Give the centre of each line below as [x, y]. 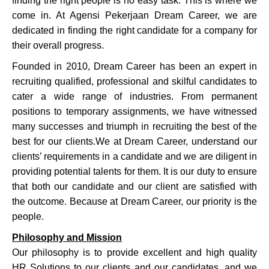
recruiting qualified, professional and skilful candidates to [134, 81]
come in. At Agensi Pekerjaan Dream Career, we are [134, 15]
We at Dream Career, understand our [176, 141]
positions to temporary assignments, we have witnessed [134, 111]
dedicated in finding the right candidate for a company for [134, 30]
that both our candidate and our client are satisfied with [134, 186]
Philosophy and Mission [67, 237]
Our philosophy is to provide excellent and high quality [134, 252]
